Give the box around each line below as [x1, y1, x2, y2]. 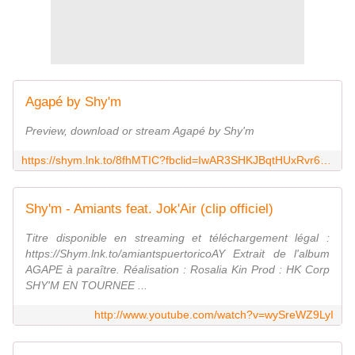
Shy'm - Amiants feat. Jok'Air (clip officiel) [25, 201, 273, 217]
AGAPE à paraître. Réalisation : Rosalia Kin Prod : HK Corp [25, 263, 330, 277]
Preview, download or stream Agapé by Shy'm [25, 124, 254, 138]
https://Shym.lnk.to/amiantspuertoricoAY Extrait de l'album [25, 247, 330, 261]
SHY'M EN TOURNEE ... [25, 279, 147, 292]
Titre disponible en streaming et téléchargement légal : [25, 231, 330, 245]
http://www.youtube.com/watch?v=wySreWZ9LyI [94, 308, 334, 322]
